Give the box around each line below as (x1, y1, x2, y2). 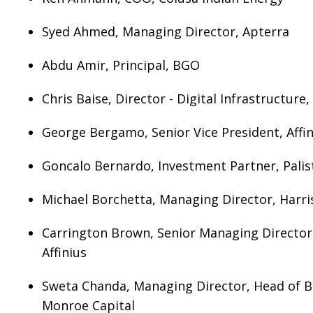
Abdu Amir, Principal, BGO (42, 57, 200, 73)
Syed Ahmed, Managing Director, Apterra (42, 23, 289, 40)
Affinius (42, 244, 87, 261)
